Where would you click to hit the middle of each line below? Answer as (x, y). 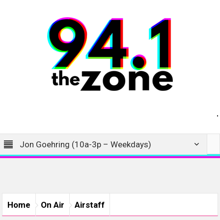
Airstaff (90, 205)
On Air (53, 205)
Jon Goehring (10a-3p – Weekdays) (86, 144)
